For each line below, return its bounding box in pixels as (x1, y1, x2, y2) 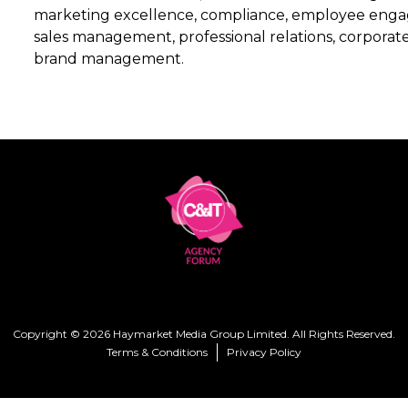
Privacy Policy (227, 345, 301, 359)
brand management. (34, 50, 184, 67)
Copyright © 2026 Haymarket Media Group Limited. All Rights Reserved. (13, 327, 395, 341)
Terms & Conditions (107, 345, 208, 359)
